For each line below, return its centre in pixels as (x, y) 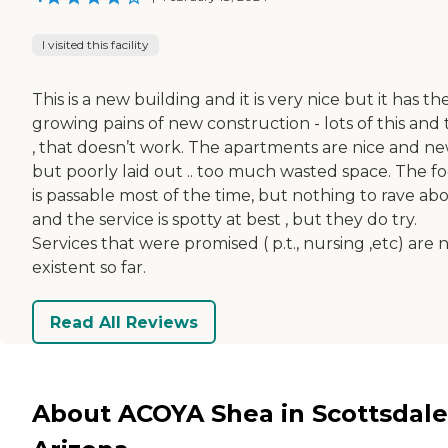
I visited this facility (95, 45)
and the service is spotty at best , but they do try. (224, 220)
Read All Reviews (124, 322)
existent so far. (89, 268)
